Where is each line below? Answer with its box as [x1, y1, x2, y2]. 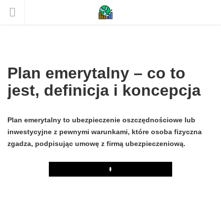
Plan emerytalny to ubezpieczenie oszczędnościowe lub [7, 116, 195, 124]
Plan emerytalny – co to [7, 64, 185, 82]
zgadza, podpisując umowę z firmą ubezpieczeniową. [7, 140, 185, 147]
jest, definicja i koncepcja [7, 81, 201, 99]
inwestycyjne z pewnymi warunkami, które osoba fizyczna [7, 128, 202, 136]
